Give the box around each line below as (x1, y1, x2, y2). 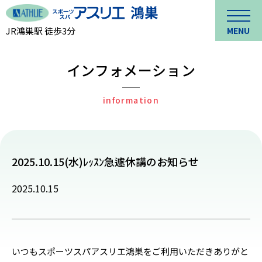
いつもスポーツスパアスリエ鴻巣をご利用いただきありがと (12, 245, 249, 257)
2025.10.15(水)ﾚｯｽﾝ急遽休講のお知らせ (12, 154, 199, 169)
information (102, 94, 160, 106)
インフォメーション (66, 60, 196, 80)
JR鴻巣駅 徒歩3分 (6, 24, 75, 37)
